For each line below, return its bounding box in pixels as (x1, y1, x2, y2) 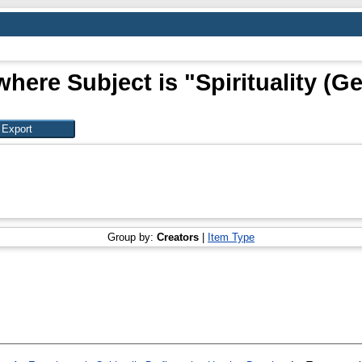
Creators (157, 230, 199, 243)
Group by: (107, 230, 157, 243)
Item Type (208, 230, 255, 243)
